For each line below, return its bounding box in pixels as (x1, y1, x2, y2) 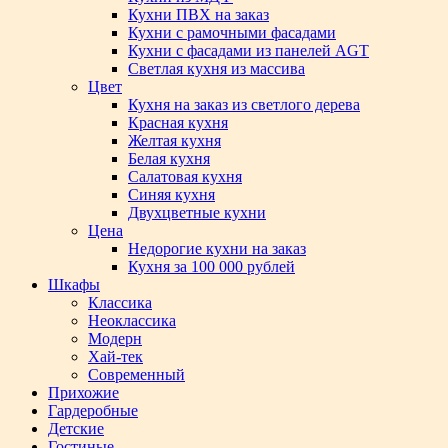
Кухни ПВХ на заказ (128, 6, 269, 23)
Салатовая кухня (128, 168, 242, 185)
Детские (48, 420, 104, 437)
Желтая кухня (128, 132, 221, 149)
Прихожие (48, 384, 119, 401)
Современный (88, 366, 185, 383)
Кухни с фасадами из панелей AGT (128, 42, 369, 59)
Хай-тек (88, 348, 143, 365)
